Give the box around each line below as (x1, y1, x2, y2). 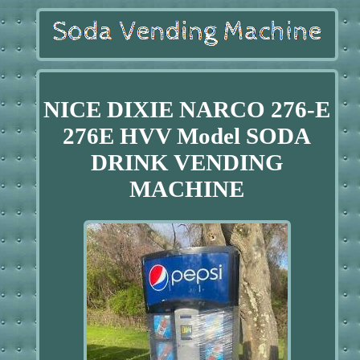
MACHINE (129, 175, 245, 202)
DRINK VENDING (90, 149, 284, 175)
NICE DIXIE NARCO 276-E (43, 96, 331, 122)
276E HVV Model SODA (63, 122, 312, 149)
